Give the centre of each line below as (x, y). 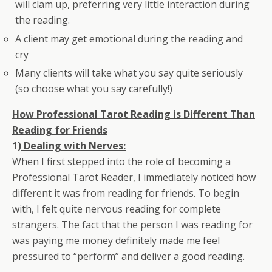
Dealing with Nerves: (73, 145)
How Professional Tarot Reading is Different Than (134, 114)
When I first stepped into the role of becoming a (121, 161)
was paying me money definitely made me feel (116, 240)
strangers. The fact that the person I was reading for (132, 224)
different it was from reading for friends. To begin (126, 193)
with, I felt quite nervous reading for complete (117, 209)
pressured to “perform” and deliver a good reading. (128, 256)
